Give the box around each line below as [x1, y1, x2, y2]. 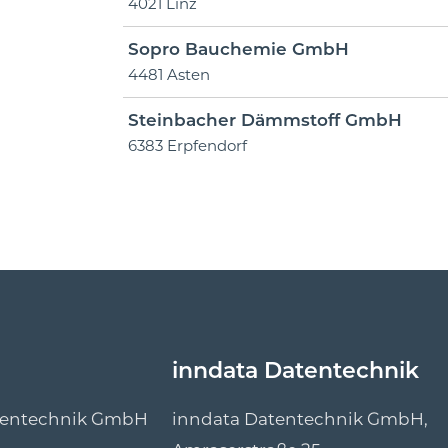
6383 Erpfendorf [127, 136, 247, 155]
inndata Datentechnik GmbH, [171, 409, 428, 430]
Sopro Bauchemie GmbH [127, 39, 349, 59]
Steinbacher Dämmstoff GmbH [127, 110, 402, 130]
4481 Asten [127, 65, 210, 84]
